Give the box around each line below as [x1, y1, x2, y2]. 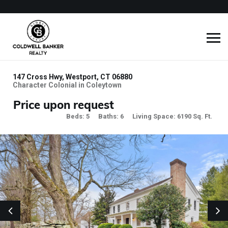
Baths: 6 [98, 112, 124, 120]
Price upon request [13, 98, 114, 112]
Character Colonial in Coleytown [13, 81, 122, 89]
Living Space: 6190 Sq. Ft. [132, 112, 212, 120]
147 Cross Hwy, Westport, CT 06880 [13, 73, 132, 81]
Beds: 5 [66, 112, 90, 120]
